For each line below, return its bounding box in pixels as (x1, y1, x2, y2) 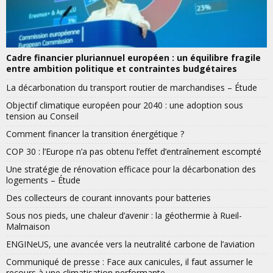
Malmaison (6, 221, 50, 233)
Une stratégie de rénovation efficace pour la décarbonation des (6, 163, 256, 175)
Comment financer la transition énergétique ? (6, 128, 184, 140)
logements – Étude (6, 174, 80, 186)
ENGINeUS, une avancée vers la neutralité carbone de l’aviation (6, 238, 255, 250)
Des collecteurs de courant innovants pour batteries (6, 192, 211, 204)
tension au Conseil (6, 110, 79, 122)
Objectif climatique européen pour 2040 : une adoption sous (6, 99, 243, 112)
